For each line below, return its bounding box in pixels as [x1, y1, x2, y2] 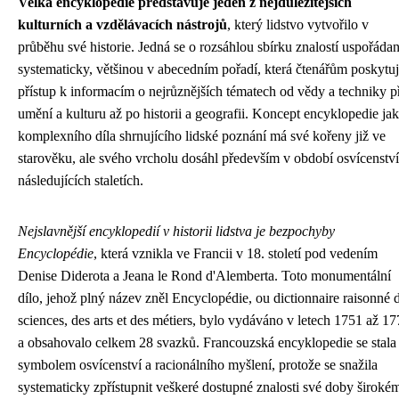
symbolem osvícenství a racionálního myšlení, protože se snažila [18, 357, 378, 373]
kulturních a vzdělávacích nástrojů [18, 17, 227, 33]
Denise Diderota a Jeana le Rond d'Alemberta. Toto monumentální [18, 268, 391, 284]
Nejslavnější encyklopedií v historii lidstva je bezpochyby [18, 224, 335, 240]
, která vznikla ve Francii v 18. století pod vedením [94, 246, 378, 262]
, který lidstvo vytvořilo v [227, 17, 369, 33]
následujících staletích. [18, 173, 143, 189]
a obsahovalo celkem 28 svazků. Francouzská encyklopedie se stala [18, 335, 396, 351]
